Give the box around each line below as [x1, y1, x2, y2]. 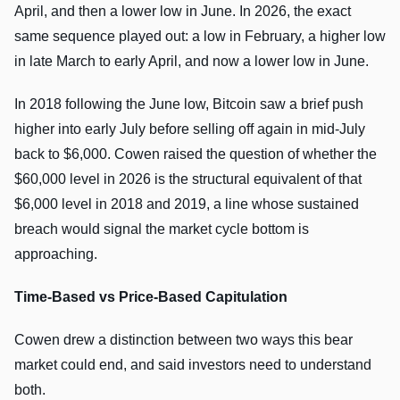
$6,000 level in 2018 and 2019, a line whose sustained [14, 196, 359, 212]
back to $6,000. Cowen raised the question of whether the [14, 146, 377, 162]
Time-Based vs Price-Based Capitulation [14, 288, 287, 304]
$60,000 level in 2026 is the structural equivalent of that [14, 171, 362, 187]
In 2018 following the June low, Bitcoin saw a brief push [14, 96, 363, 112]
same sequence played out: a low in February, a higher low [14, 28, 386, 44]
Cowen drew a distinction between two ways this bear [14, 331, 353, 347]
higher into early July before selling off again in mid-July [14, 121, 365, 137]
